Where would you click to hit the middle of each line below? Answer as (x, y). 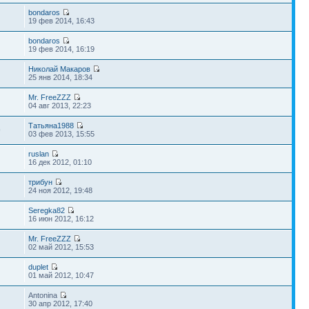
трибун (41, 182)
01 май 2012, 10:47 (61, 275)
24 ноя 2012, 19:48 (61, 190)
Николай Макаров (60, 69)
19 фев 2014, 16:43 (62, 21)
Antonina (44, 295)
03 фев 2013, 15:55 (62, 134)
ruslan (39, 154)
